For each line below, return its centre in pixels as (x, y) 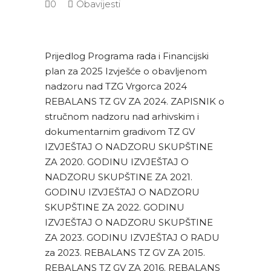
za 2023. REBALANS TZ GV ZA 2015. (125, 253)
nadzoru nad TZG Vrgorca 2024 (116, 87)
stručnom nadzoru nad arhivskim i (122, 117)
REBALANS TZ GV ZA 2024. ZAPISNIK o (135, 102)
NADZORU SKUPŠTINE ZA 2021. (119, 177)
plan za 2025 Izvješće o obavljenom (126, 71)
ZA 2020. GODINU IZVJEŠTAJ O (117, 162)
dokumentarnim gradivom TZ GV (120, 132)
